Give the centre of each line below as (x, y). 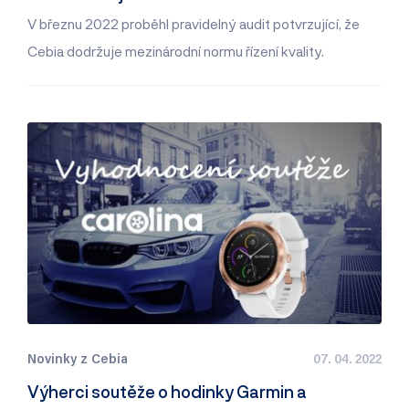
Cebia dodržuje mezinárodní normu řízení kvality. (176, 51)
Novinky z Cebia (78, 358)
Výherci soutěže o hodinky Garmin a (167, 392)
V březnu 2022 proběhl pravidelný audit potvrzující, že (194, 23)
